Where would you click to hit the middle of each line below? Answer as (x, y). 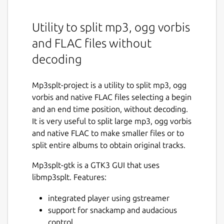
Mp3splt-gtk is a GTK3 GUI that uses (96, 165)
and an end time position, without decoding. (110, 109)
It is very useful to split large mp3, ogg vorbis (112, 121)
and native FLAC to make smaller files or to (108, 133)
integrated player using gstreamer (109, 198)
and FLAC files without (92, 43)
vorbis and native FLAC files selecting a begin (112, 97)
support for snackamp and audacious (112, 210)
